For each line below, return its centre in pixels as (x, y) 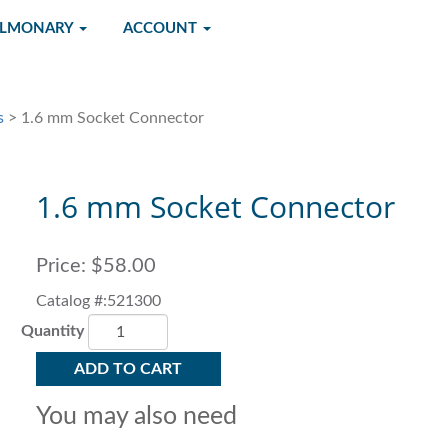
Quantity (52, 331)
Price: (60, 266)
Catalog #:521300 (98, 301)
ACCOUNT (162, 28)
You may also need (136, 416)
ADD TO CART (128, 369)
